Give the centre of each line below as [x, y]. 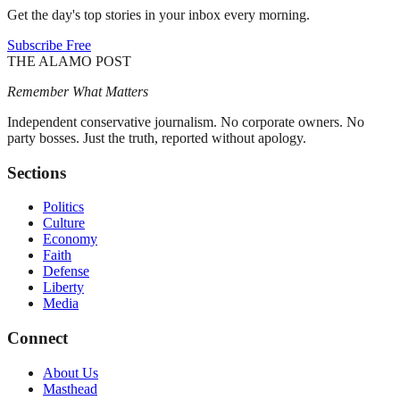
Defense [66, 271]
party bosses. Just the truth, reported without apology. [157, 137]
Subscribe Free [49, 45]
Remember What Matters [78, 91]
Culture [64, 223]
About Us [71, 372]
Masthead [70, 388]
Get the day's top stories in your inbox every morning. [158, 14]
